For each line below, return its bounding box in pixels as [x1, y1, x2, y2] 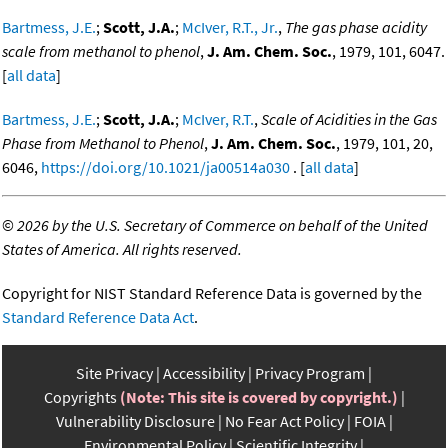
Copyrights [43, 387, 117, 408]
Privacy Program [255, 363, 365, 384]
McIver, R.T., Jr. [182, 17, 278, 38]
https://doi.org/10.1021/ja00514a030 [41, 157, 290, 178]
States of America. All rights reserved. [2, 239, 242, 260]
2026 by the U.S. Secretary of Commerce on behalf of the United [17, 215, 428, 236]
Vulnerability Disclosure [55, 411, 215, 432]
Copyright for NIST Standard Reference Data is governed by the [2, 283, 422, 304]
